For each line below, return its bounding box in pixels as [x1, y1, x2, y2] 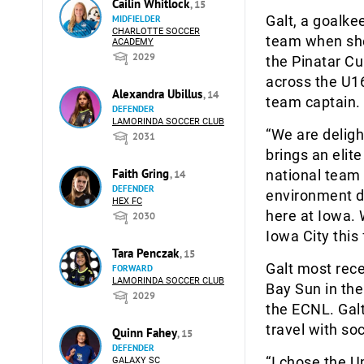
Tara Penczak [112, 245, 182, 261]
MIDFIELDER [112, 13, 161, 24]
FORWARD [112, 262, 153, 274]
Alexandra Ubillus [112, 86, 206, 102]
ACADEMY [112, 37, 154, 47]
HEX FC [112, 196, 142, 206]
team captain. [266, 93, 361, 110]
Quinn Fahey [112, 325, 180, 340]
